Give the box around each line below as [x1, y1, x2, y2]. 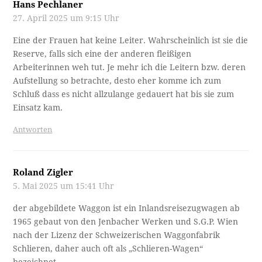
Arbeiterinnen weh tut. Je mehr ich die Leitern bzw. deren [13, 63, 246, 73]
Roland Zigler [13, 167, 74, 178]
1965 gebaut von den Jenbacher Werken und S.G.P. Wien [13, 217, 239, 227]
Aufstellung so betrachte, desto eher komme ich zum [13, 76, 222, 86]
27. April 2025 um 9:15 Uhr [13, 13, 120, 23]
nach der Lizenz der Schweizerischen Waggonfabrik [13, 230, 220, 240]
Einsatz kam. [13, 103, 63, 113]
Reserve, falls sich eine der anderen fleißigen [13, 49, 192, 59]
